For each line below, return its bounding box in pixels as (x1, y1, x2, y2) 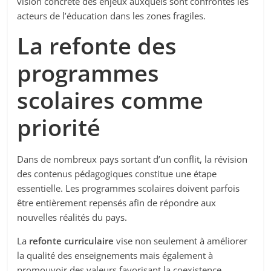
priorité (17, 111, 101, 143)
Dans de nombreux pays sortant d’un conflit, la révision (17, 153, 248, 166)
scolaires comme (17, 84, 204, 116)
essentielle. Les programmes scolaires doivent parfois (17, 182, 240, 195)
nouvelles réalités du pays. (17, 211, 128, 224)
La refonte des (17, 30, 177, 62)
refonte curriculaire (29, 235, 114, 247)
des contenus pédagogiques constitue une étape (17, 168, 217, 180)
